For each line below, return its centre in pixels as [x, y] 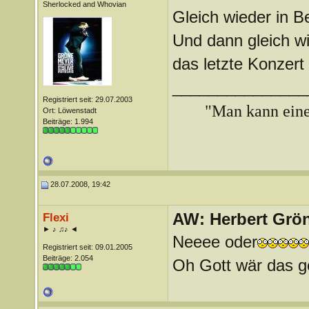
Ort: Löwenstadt [69, 110]
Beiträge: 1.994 [68, 121]
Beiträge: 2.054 [68, 258]
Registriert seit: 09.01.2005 [87, 247]
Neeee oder [215, 242]
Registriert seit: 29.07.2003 [87, 99]
